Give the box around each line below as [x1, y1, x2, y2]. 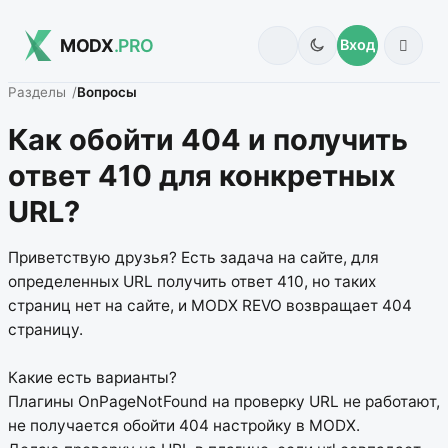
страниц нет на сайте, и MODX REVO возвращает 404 [8, 296, 412, 316]
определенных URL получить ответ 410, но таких [8, 272, 376, 292]
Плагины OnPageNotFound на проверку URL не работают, [8, 392, 440, 412]
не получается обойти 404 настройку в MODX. [8, 416, 360, 436]
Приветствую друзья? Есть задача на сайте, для [8, 248, 379, 268]
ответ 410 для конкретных [8, 157, 396, 193]
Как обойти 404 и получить [8, 121, 408, 157]
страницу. [8, 320, 83, 340]
